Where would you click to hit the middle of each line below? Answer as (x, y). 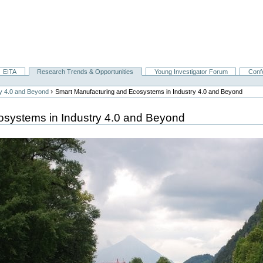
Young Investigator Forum (191, 72)
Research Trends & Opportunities (85, 72)
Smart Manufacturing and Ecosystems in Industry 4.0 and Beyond (149, 92)
